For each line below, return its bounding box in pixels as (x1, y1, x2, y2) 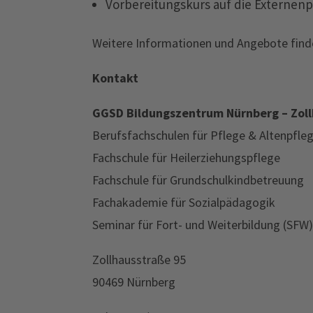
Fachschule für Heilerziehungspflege (92, 150, 280, 166)
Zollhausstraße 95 (92, 252, 186, 268)
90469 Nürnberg (92, 274, 175, 290)
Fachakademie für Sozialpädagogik (92, 194, 275, 210)
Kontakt (92, 70, 138, 86)
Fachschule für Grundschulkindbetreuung (92, 172, 304, 188)
